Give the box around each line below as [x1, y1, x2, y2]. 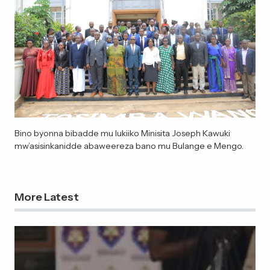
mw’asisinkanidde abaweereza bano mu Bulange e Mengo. [14, 140, 243, 151]
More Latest [14, 190, 79, 204]
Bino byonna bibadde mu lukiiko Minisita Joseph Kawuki [14, 127, 230, 139]
